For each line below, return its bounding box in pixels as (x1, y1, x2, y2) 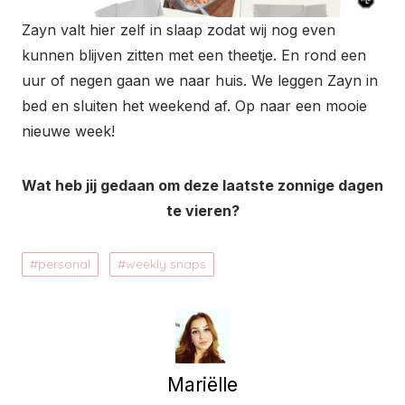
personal (38, 256, 90, 273)
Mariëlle (167, 373, 238, 397)
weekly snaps (126, 256, 206, 273)
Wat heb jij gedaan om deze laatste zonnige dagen (22, 176, 383, 195)
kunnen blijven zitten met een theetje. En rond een (22, 46, 366, 65)
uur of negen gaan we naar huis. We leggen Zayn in (22, 71, 378, 90)
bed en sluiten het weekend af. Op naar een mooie (22, 97, 367, 116)
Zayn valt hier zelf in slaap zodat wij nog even (22, 21, 335, 40)
